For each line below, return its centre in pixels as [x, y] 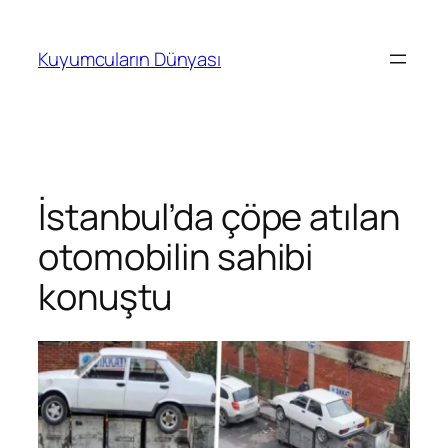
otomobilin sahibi [176, 256]
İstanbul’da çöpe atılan [219, 216]
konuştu [105, 296]
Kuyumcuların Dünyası [129, 58]
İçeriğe [35, 19]
